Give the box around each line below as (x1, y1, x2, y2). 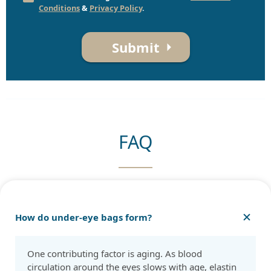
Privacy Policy (90, 2, 142, 14)
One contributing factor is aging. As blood (27, 247, 202, 260)
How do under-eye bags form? (15, 211, 152, 224)
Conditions (39, 2, 80, 14)
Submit (111, 38, 160, 57)
